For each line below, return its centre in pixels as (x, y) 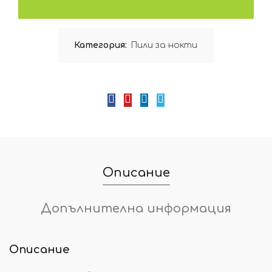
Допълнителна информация (136, 209)
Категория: (101, 45)
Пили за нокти (164, 45)
